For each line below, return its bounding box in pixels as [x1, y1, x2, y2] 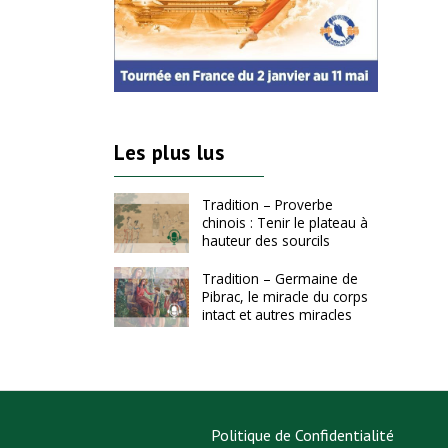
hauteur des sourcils [201, 231, 330, 251]
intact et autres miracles [201, 305, 352, 325]
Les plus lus [114, 138, 225, 166]
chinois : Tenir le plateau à [201, 213, 368, 233]
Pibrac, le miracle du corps [201, 287, 368, 307]
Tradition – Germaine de [201, 269, 358, 289]
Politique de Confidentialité [211, 424, 395, 445]
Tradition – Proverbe [201, 195, 333, 215]
